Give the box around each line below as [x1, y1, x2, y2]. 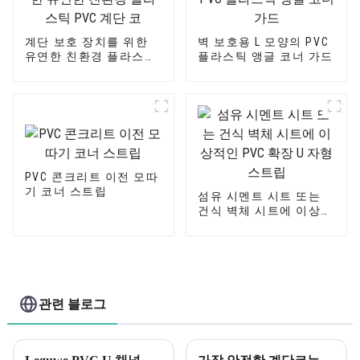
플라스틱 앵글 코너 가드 [197, 50, 333, 63]
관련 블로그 [39, 296, 107, 312]
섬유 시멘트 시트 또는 [197, 190, 321, 203]
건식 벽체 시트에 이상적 [197, 204, 333, 218]
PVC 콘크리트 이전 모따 [24, 170, 159, 184]
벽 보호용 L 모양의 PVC [197, 35, 329, 49]
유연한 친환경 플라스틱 [24, 50, 157, 63]
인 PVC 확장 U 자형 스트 [197, 219, 334, 232]
